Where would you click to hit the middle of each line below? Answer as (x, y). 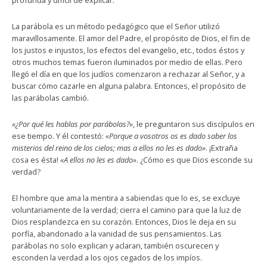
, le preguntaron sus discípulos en (194, 124)
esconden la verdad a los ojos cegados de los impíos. (107, 257)
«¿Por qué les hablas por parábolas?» (72, 124)
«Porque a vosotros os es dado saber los (171, 136)
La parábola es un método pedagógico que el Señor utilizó (116, 26)
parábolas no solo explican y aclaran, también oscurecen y (115, 246)
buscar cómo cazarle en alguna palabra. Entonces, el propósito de (129, 86)
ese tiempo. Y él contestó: (59, 136)
